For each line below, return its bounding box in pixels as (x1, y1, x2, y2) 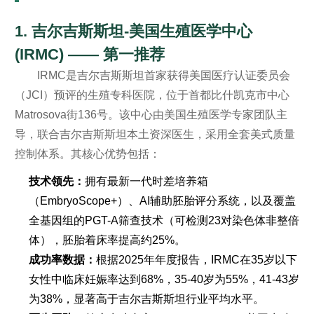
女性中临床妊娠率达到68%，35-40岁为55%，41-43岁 (28, 273, 299, 285)
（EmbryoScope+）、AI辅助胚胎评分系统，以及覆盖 (28, 194, 296, 207)
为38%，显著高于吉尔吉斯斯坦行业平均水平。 (28, 292, 264, 305)
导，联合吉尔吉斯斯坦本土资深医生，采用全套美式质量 (14, 128, 295, 140)
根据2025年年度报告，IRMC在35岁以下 (95, 253, 297, 266)
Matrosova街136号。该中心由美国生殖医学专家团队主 (14, 109, 287, 121)
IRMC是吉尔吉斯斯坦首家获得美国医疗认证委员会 (36, 69, 290, 81)
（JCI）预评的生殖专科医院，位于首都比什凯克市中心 (14, 89, 289, 101)
